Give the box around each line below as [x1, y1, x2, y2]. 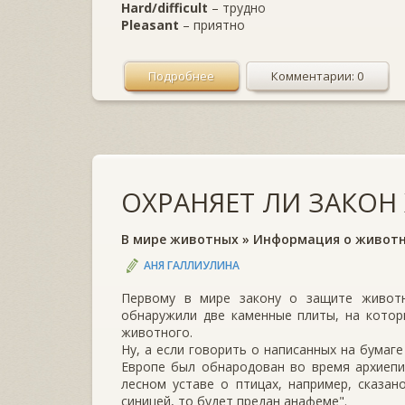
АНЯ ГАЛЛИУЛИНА [144, 257, 240, 273]
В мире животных [121, 230, 239, 248]
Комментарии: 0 [271, 67, 363, 84]
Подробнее [148, 67, 214, 84]
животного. [121, 323, 193, 341]
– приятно [179, 15, 245, 33]
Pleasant [121, 15, 179, 33]
